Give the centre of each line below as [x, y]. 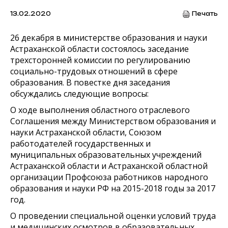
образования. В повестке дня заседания [90, 82]
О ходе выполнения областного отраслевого [100, 110]
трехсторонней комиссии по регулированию [100, 60]
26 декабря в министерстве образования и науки [109, 37]
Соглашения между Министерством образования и [113, 121]
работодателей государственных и [80, 143]
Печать [205, 13]
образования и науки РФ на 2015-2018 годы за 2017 [113, 188]
